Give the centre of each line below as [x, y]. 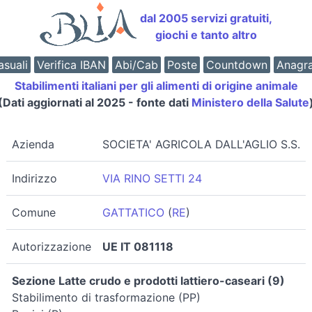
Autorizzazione [52, 247]
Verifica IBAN [71, 65]
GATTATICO [133, 212]
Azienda [33, 144]
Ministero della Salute [250, 102]
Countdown [236, 65]
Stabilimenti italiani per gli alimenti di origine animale [156, 86]
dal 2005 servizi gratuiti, [206, 18]
